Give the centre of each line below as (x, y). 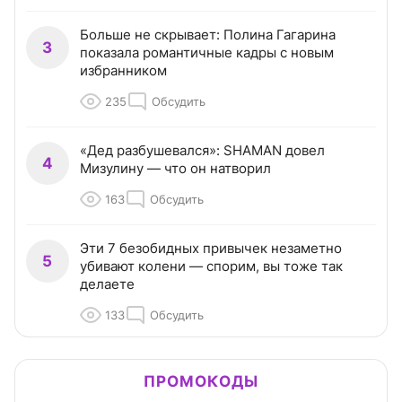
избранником (123, 71)
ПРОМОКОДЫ (201, 382)
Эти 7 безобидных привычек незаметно (211, 249)
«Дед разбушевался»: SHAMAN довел (202, 151)
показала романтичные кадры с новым (207, 53)
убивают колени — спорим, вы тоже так (211, 267)
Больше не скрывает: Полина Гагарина (208, 35)
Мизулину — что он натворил (175, 169)
